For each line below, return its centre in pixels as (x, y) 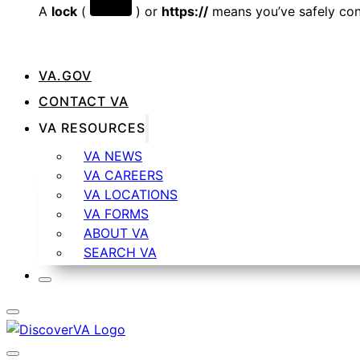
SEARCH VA (120, 252)
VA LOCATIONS (131, 194)
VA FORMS (116, 213)
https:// (185, 11)
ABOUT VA (116, 233)
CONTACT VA (84, 101)
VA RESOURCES (92, 127)
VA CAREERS (123, 175)
